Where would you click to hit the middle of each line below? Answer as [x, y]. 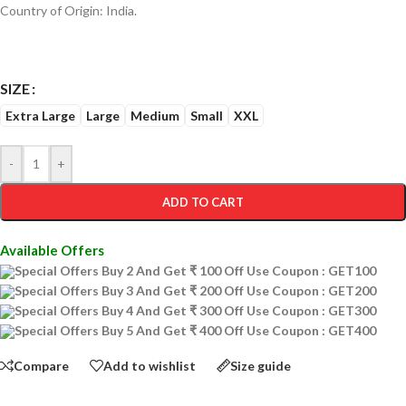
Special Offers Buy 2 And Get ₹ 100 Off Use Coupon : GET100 [195, 271]
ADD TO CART [203, 202]
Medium [155, 115]
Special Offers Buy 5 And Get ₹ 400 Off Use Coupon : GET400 [195, 330]
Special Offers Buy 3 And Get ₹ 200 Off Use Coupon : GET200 [195, 290]
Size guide [261, 365]
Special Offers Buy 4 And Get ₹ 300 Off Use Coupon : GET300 [195, 310]
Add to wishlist [150, 365]
